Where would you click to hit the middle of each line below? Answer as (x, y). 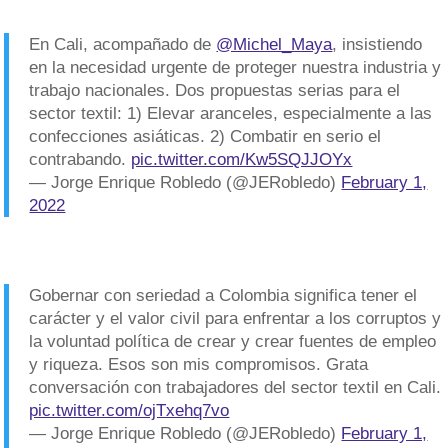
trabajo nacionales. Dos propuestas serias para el (215, 90)
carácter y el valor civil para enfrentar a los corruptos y (235, 318)
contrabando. (80, 159)
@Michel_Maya (274, 44)
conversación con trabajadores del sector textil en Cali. (235, 387)
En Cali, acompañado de (123, 44)
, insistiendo (377, 44)
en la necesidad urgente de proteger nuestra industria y (235, 67)
